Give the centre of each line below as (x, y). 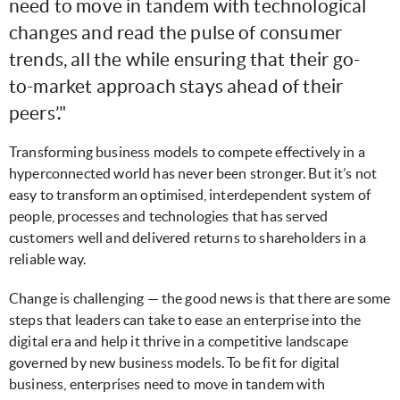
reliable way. (48, 259)
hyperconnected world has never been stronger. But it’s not (193, 174)
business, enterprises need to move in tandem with (167, 384)
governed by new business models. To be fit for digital (175, 363)
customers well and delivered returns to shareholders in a (188, 238)
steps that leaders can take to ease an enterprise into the (185, 320)
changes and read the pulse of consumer (176, 33)
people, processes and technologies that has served (169, 217)
